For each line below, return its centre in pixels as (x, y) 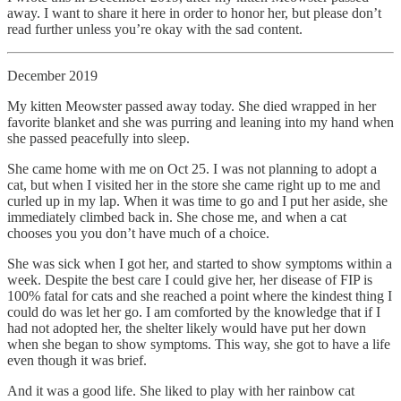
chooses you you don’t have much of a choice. (138, 233)
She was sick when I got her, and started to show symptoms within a (200, 263)
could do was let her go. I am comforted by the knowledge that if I (194, 311)
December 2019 (52, 75)
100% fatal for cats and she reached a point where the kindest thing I (200, 295)
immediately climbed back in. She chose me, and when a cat (177, 217)
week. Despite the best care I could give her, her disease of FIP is (190, 279)
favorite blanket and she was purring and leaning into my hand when (200, 122)
